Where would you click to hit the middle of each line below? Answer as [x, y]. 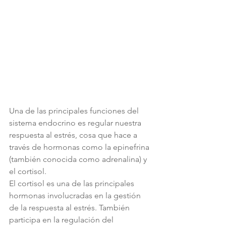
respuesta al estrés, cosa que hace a [74, 135]
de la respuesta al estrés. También [70, 208]
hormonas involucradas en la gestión [76, 196]
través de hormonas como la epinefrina [80, 147]
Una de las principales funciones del [75, 111]
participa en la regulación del [62, 220]
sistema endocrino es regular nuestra [76, 123]
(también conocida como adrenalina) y [79, 159]
